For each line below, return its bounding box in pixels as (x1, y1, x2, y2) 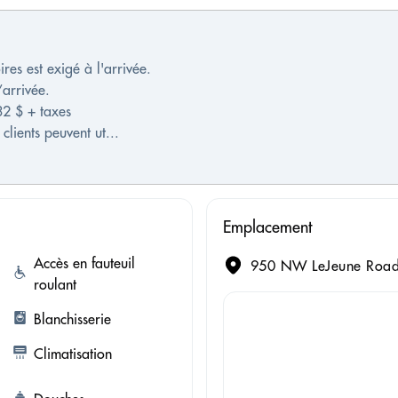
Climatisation (33, 345, 112, 363)
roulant (33, 275, 76, 294)
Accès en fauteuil (33, 254, 135, 273)
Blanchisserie (33, 310, 111, 329)
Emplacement (222, 217, 312, 238)
